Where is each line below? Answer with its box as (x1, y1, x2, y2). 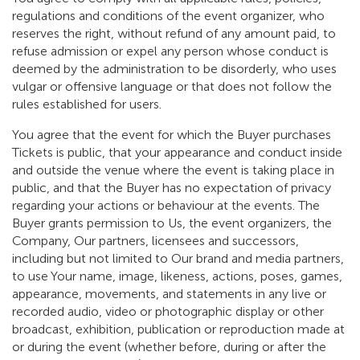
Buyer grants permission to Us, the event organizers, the (12, 215, 332, 231)
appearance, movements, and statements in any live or (12, 286, 326, 302)
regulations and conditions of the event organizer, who (12, 8, 325, 24)
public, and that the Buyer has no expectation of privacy (12, 180, 331, 196)
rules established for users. (12, 96, 162, 112)
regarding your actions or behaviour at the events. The (12, 198, 320, 214)
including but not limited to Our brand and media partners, (12, 251, 344, 267)
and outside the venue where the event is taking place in (12, 162, 334, 178)
